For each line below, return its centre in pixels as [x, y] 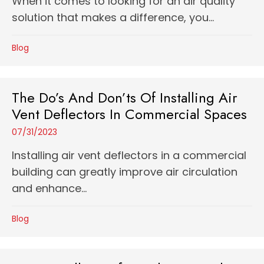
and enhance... [49, 188]
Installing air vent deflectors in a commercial [129, 155]
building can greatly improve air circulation [125, 172]
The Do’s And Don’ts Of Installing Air [124, 98]
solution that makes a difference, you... [113, 17]
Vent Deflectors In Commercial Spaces [129, 114]
